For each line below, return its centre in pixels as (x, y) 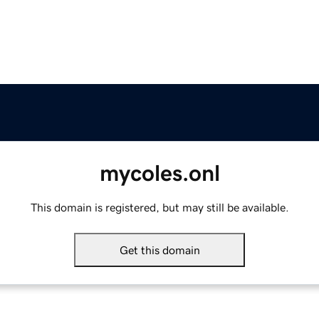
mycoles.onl (159, 173)
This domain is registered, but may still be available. (159, 208)
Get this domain (159, 250)
